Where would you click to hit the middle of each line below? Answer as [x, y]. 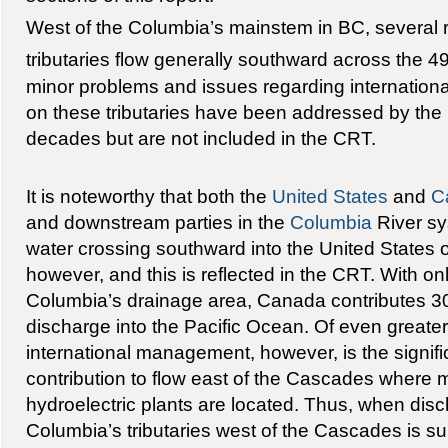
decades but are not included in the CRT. [200, 137]
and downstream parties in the [157, 221]
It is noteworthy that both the [148, 195]
